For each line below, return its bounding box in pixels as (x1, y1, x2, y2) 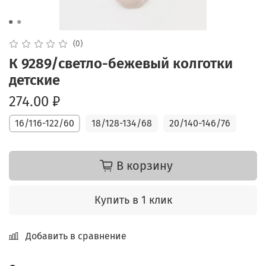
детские (9, 72, 60, 89)
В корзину (116, 158, 173, 173)
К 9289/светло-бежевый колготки (9, 55, 233, 72)
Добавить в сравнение (26, 230, 126, 242)
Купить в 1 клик (94, 193, 172, 207)
